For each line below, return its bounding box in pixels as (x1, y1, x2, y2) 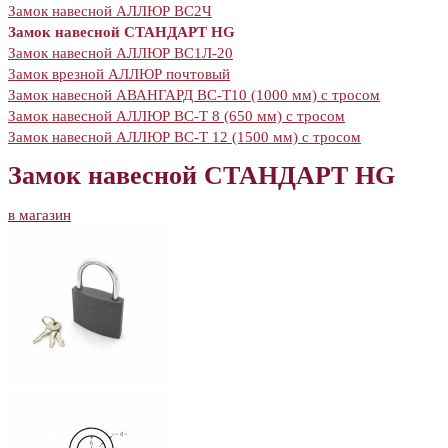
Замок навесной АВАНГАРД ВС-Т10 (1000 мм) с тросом (8, 87, 380, 103)
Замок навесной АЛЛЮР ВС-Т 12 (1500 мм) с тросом (8, 129, 361, 145)
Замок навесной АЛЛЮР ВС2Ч (8, 3, 212, 19)
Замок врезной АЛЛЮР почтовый (8, 66, 230, 82)
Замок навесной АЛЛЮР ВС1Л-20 (8, 45, 233, 61)
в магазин (8, 206, 71, 223)
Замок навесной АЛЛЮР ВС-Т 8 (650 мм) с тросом (8, 108, 345, 124)
